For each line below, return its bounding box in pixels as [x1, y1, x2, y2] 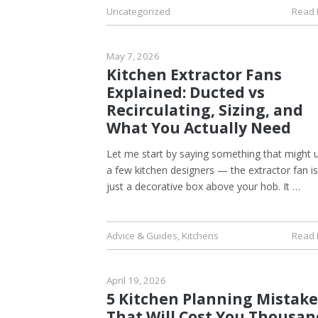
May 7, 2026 [106, 49, 160, 62]
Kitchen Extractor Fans [106, 64, 282, 84]
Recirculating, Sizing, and [106, 99, 303, 120]
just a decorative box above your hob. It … [106, 179, 300, 193]
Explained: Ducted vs [106, 82, 265, 102]
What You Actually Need [106, 117, 291, 138]
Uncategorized [106, 4, 170, 18]
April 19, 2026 [106, 273, 166, 287]
